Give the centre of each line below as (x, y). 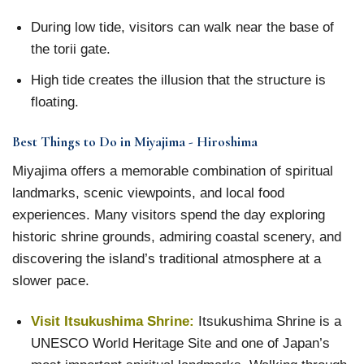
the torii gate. (70, 49)
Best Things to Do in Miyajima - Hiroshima (135, 142)
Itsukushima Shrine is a (269, 321)
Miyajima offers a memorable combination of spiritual (173, 171)
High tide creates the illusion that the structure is (178, 79)
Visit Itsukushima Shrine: (112, 321)
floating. (54, 101)
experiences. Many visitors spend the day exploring (169, 215)
